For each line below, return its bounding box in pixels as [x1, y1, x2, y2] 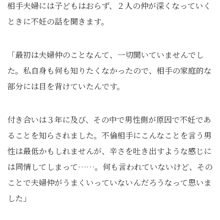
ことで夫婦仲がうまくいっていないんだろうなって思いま [7, 177, 212, 188]
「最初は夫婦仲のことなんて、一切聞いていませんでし [7, 49, 204, 60]
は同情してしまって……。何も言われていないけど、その [7, 161, 213, 172]
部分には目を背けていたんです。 [7, 81, 125, 92]
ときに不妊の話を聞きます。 [7, 16, 109, 27]
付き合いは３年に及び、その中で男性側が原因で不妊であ [7, 114, 211, 125]
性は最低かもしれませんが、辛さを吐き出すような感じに [7, 145, 212, 157]
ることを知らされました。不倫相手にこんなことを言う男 [7, 130, 212, 141]
